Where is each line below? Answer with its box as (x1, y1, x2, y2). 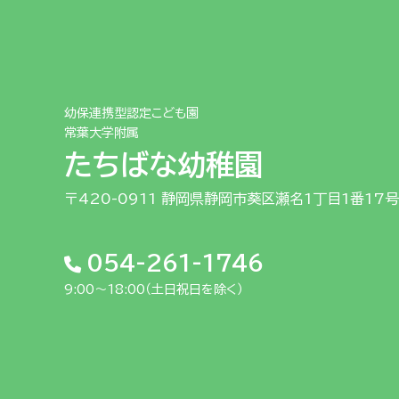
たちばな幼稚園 (64, 151, 263, 179)
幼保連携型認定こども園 (64, 107, 199, 119)
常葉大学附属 (64, 126, 139, 139)
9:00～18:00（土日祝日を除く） (64, 283, 243, 296)
